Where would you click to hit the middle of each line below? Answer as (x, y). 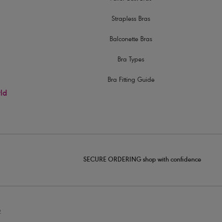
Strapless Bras (131, 19)
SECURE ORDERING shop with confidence (142, 161)
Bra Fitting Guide (131, 80)
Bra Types (131, 60)
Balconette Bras (131, 40)
